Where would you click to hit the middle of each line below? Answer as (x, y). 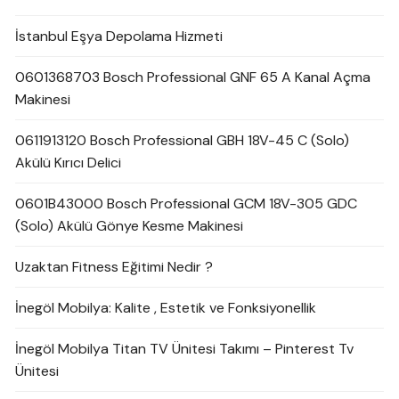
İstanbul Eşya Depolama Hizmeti (119, 36)
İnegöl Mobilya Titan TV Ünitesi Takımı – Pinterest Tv (185, 349)
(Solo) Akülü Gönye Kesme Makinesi (130, 226)
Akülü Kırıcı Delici (69, 163)
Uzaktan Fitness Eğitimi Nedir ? (114, 267)
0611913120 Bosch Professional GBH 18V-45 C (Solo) (183, 140)
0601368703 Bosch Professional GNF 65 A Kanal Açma (193, 77)
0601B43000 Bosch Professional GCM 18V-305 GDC (187, 204)
